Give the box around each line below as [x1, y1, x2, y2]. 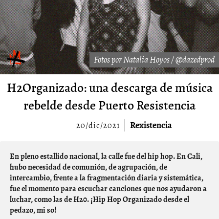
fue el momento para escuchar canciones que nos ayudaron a [10, 183, 207, 195]
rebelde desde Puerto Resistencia [23, 97, 196, 114]
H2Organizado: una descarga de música [6, 79, 213, 97]
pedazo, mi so [10, 205, 54, 216]
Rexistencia [130, 119, 172, 131]
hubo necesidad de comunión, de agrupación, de [10, 162, 167, 173]
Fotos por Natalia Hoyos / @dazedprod [94, 54, 215, 66]
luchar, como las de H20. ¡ [10, 194, 93, 205]
